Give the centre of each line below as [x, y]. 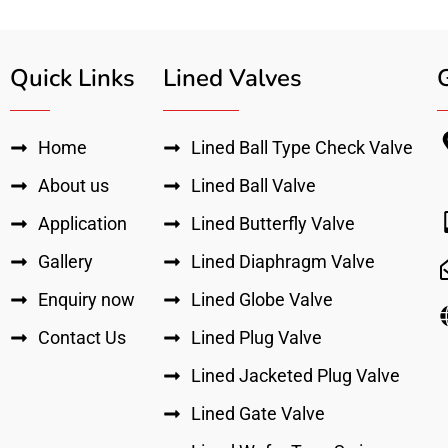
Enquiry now [86, 300]
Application [82, 224]
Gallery [65, 262]
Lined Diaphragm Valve [282, 262]
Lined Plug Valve [256, 338]
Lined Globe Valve [261, 300]
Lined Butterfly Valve [272, 224]
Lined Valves [233, 78]
